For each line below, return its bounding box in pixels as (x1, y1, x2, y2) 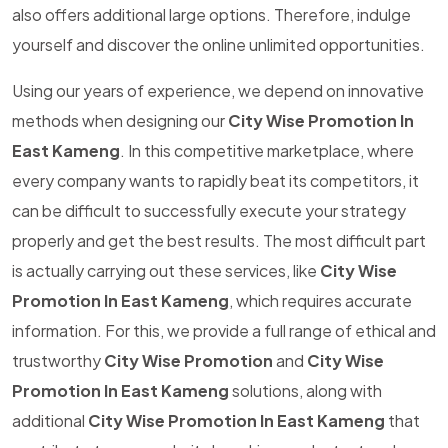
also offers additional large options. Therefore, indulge (12, 4, 411, 25)
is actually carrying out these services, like (12, 260, 320, 281)
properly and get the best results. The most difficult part (12, 230, 426, 251)
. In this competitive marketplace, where (120, 140, 414, 161)
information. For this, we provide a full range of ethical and (12, 320, 436, 341)
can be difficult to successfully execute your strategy (12, 200, 406, 221)
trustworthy (12, 350, 104, 371)
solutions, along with (229, 380, 382, 401)
